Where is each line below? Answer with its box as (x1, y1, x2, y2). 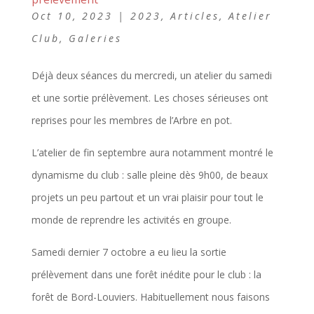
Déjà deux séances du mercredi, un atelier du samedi (31, 68, 272, 82)
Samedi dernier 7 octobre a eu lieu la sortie (31, 245, 226, 259)
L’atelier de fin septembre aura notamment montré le (31, 145, 273, 159)
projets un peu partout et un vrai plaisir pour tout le (31, 190, 264, 204)
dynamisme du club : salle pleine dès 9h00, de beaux (31, 168, 268, 182)
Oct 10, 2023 (31, 8, 113, 22)
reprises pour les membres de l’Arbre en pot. (31, 113, 232, 127)
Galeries (68, 31, 122, 45)
